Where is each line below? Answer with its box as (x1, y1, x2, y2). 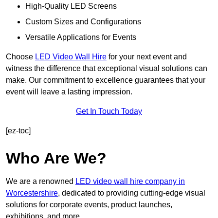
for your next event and (107, 53, 187, 61)
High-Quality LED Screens (25, 2, 117, 11)
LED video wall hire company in (75, 177, 185, 186)
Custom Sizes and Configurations (25, 18, 141, 26)
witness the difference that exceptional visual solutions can (6, 64, 207, 73)
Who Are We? (6, 149, 107, 167)
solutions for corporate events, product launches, (6, 200, 172, 209)
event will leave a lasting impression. (6, 88, 132, 96)
